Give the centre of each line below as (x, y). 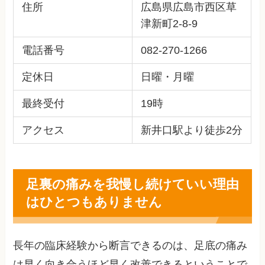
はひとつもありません (94, 202)
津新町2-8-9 (169, 23)
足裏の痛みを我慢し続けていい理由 (132, 184)
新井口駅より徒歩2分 (191, 130)
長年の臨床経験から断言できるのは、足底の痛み (130, 246)
